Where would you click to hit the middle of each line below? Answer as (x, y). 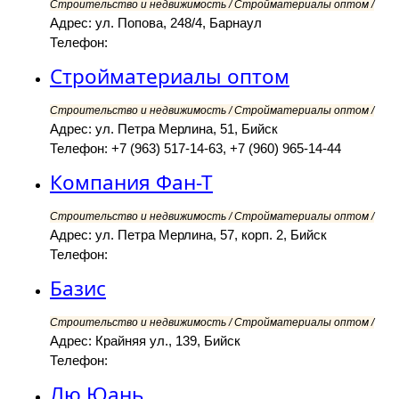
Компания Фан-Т (131, 183)
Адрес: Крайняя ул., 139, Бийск (145, 341)
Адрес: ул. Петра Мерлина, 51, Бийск (164, 129)
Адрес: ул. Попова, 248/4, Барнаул (156, 23)
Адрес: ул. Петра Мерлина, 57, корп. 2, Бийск (188, 235)
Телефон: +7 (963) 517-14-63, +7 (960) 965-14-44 (195, 149)
